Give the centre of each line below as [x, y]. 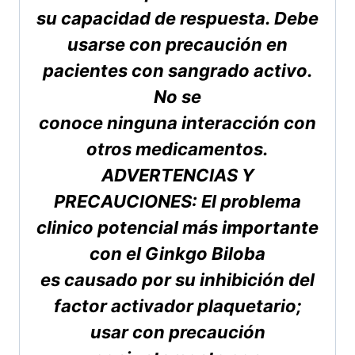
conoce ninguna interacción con [177, 123]
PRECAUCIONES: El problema [177, 202]
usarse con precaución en [177, 45]
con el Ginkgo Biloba [177, 254]
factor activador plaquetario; [177, 306]
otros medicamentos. [177, 149]
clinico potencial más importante [177, 228]
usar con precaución [177, 332]
